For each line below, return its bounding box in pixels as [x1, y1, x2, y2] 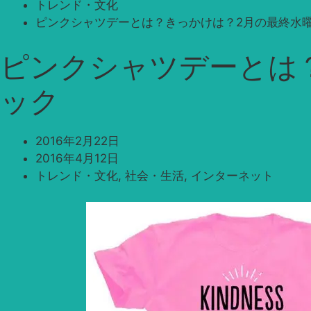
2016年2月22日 [35, 133, 119, 148]
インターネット [191, 168, 274, 183]
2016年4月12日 [35, 151, 119, 165]
